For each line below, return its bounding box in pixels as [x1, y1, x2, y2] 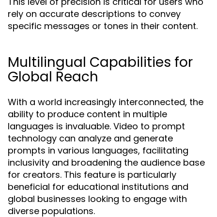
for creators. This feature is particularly [8, 169, 176, 181]
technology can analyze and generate [8, 132, 173, 144]
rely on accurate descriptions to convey [8, 8, 181, 20]
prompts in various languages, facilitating [8, 144, 188, 156]
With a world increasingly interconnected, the [8, 96, 203, 108]
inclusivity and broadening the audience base [8, 156, 205, 169]
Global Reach [8, 67, 98, 86]
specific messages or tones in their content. [8, 20, 198, 32]
